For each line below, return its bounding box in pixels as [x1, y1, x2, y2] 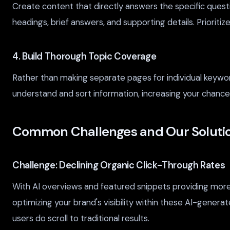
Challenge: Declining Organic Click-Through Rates [12, 159, 225, 172]
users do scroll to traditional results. [12, 212, 149, 224]
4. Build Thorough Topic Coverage [12, 50, 157, 63]
